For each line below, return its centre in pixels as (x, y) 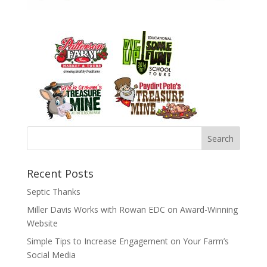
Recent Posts (60, 173)
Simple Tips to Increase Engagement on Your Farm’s (128, 241)
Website (42, 223)
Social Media (51, 254)
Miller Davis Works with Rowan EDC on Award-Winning (132, 209)
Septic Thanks (53, 191)
